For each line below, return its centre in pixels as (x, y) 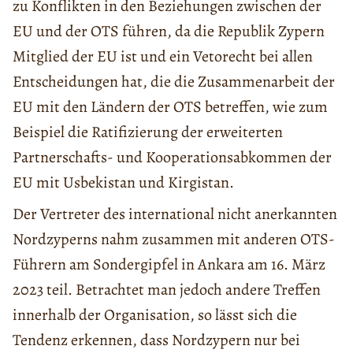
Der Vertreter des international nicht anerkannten (175, 214)
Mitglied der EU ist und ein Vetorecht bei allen (163, 56)
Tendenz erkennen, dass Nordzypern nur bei (156, 340)
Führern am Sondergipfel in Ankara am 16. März (169, 264)
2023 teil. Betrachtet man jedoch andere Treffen (167, 289)
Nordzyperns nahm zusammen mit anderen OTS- (174, 239)
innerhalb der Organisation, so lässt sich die (155, 314)
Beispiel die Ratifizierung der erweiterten (148, 132)
